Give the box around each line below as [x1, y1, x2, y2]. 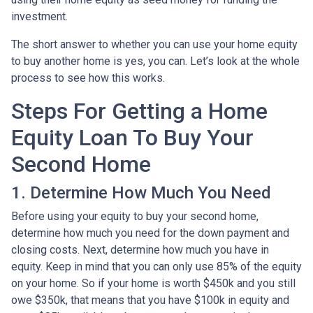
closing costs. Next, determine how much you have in [11, 242, 269, 256]
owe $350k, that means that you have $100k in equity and [11, 293, 289, 307]
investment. [11, 9, 73, 23]
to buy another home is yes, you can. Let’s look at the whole [11, 54, 300, 68]
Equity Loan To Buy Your [11, 124, 254, 151]
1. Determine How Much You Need [11, 182, 271, 203]
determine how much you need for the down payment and [11, 226, 289, 240]
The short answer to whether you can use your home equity [11, 37, 298, 51]
